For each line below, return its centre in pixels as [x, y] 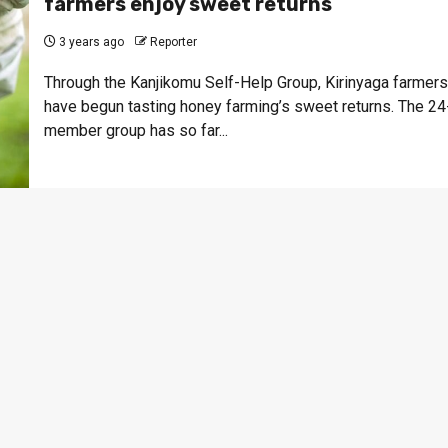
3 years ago [89, 41]
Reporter [173, 41]
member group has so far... [135, 130]
